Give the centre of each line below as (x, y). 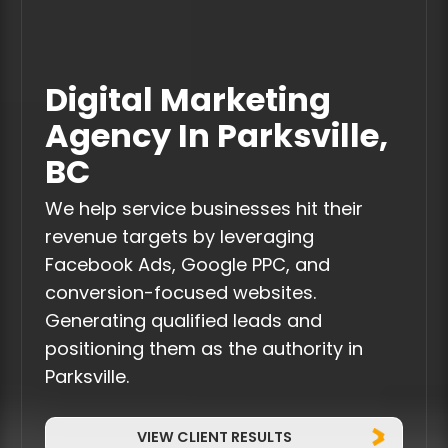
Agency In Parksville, (216, 139)
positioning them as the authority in (203, 351)
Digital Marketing (187, 103)
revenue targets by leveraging (179, 239)
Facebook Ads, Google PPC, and (187, 267)
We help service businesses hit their (203, 211)
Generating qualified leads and (183, 323)
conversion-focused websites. (180, 295)
